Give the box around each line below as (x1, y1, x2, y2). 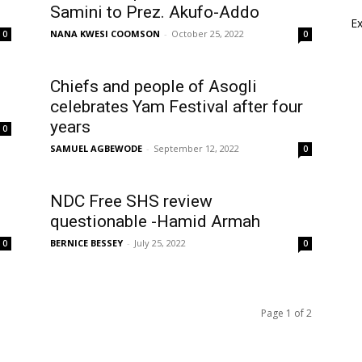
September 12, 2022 (154, 142, 239, 154)
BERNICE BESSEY (50, 237, 123, 249)
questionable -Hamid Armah (50, 212, 260, 231)
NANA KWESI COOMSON (50, 27, 160, 40)
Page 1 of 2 (261, 306, 312, 320)
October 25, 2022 (171, 27, 244, 40)
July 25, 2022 (134, 237, 186, 249)
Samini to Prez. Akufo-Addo (50, 2, 259, 22)
